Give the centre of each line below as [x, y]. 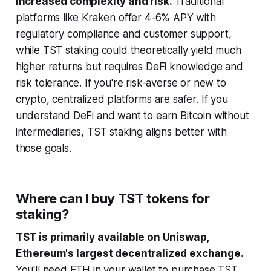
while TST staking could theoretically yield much [128, 50]
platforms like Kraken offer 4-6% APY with [116, 17]
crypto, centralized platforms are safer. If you [122, 99]
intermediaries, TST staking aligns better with [121, 132]
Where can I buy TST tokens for [113, 198]
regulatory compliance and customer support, [123, 34]
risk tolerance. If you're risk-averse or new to [121, 83]
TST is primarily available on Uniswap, [112, 237]
